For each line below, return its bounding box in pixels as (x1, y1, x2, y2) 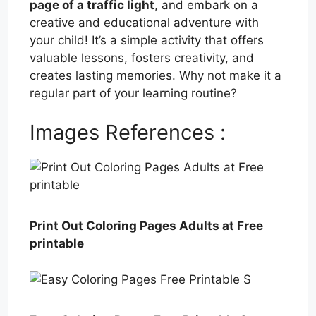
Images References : (30, 119, 226, 145)
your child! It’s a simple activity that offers (30, 33, 264, 48)
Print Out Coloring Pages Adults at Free (30, 219, 263, 233)
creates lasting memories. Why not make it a (30, 68, 281, 83)
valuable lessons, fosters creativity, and (30, 51, 254, 66)
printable (30, 236, 84, 251)
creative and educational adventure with (30, 16, 259, 30)
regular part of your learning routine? (30, 86, 237, 101)
